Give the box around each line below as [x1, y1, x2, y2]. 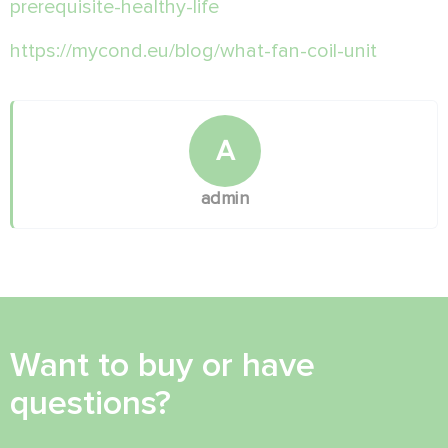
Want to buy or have [10, 344, 315, 386]
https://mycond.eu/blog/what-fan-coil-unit [10, 38, 377, 63]
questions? [10, 382, 171, 424]
